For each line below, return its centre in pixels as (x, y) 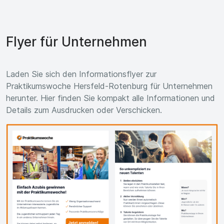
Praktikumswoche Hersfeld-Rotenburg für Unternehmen (109, 86)
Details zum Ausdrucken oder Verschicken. (84, 110)
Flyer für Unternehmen (76, 41)
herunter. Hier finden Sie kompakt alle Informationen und (110, 98)
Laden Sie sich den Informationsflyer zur (81, 74)
